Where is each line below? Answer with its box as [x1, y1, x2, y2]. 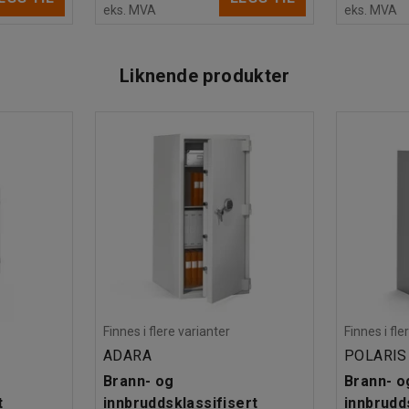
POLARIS [344, 346, 407, 364]
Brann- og [103, 372, 174, 390]
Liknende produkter [119, 64, 290, 87]
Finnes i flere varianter [103, 323, 230, 339]
